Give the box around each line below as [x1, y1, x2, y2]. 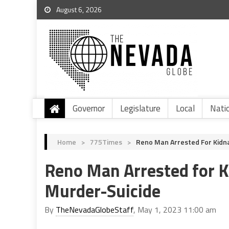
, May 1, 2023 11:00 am [133, 203, 216, 216]
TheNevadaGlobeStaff [56, 203, 133, 216]
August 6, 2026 [55, 4, 102, 15]
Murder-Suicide [44, 177, 161, 204]
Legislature [120, 102, 161, 115]
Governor [73, 102, 105, 115]
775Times [90, 136, 122, 147]
